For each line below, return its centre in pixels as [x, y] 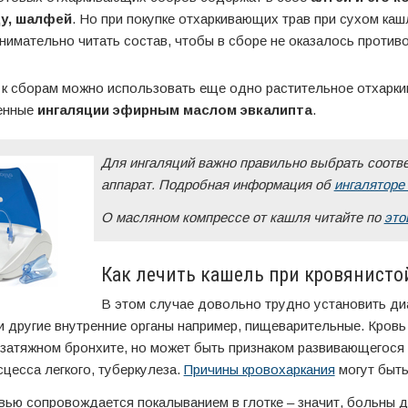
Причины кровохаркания [259, 369]
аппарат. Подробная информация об [217, 184]
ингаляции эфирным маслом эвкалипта [174, 110]
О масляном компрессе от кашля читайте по [242, 217]
